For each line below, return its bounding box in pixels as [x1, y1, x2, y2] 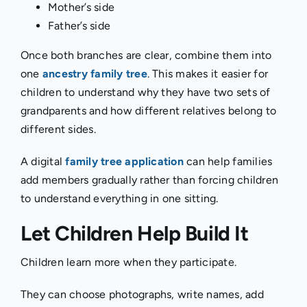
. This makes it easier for [147, 66, 269, 80]
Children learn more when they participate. [20, 255, 237, 269]
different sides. [20, 122, 96, 136]
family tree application [65, 154, 184, 168]
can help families [183, 154, 273, 168]
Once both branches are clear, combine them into [20, 48, 272, 62]
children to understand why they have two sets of [20, 85, 271, 99]
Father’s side [47, 19, 111, 32]
